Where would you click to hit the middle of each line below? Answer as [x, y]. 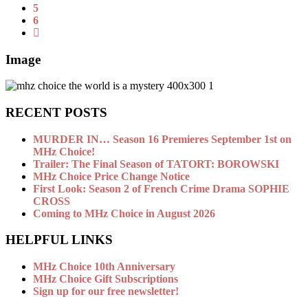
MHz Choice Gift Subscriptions [106, 279]
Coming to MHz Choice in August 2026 [124, 213]
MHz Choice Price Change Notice [111, 176]
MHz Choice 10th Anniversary [104, 267]
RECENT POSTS [56, 112]
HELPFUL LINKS [59, 240]
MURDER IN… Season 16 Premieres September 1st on [162, 139]
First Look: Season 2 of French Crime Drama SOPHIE [161, 188]
